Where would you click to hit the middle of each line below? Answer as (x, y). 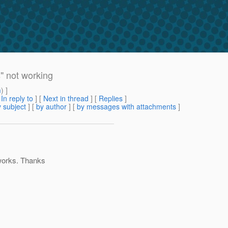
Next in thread (66, 98)
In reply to (17, 98)
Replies (111, 98)
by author (51, 107)
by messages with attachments (126, 107)
